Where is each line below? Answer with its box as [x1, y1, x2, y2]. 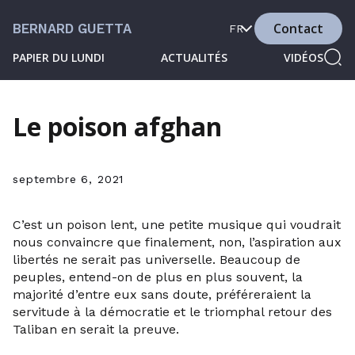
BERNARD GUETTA [13, 21, 132, 36]
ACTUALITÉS [161, 49, 227, 65]
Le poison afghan [13, 109, 222, 143]
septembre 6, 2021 [13, 173, 124, 185]
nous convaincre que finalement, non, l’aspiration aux [13, 235, 342, 250]
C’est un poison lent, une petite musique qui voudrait [13, 217, 341, 232]
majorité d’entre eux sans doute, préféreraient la [13, 287, 311, 302]
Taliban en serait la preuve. [13, 322, 179, 337]
